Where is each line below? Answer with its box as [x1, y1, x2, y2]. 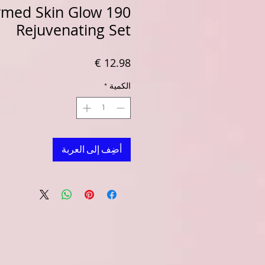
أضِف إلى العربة [62, 145, 122, 155]
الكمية [109, 82, 131, 91]
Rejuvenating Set [16, 20, 131, 40]
